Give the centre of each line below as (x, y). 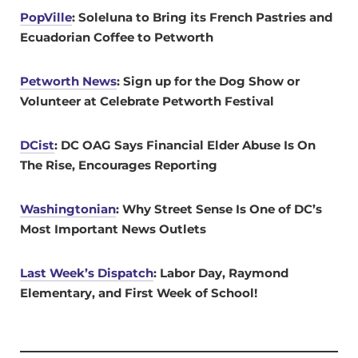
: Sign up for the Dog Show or (208, 81)
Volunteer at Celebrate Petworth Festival (147, 101)
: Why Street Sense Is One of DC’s (219, 209)
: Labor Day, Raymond (221, 272)
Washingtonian (68, 209)
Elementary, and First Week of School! (139, 292)
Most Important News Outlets (113, 229)
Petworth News (68, 81)
